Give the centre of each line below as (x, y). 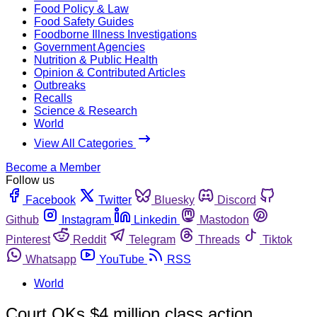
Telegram (152, 239)
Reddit (90, 239)
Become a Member (53, 167)
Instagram (86, 219)
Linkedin (155, 219)
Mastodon (224, 219)
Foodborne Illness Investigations (115, 34)
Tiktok (277, 239)
